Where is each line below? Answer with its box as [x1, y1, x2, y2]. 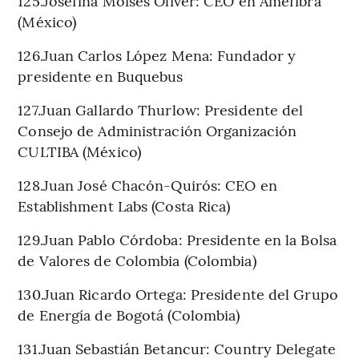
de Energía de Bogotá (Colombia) [18, 304, 240, 325]
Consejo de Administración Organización [18, 119, 297, 140]
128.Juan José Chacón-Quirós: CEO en [18, 174, 277, 195]
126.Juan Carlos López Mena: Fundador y [18, 44, 296, 65]
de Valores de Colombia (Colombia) [18, 249, 256, 270]
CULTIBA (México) [18, 140, 141, 161]
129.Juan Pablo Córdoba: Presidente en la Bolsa [18, 228, 337, 249]
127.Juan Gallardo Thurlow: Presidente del [18, 99, 304, 119]
